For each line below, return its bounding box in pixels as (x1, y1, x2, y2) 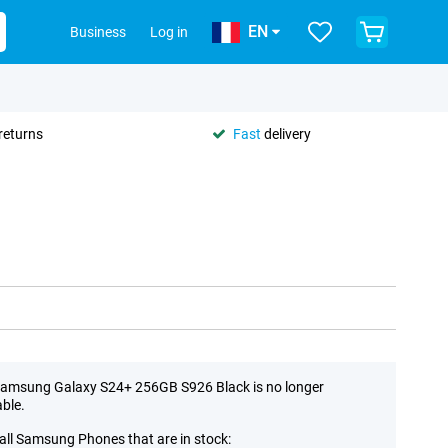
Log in (150, 24, 188, 40)
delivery (261, 125, 311, 142)
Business (70, 24, 126, 40)
